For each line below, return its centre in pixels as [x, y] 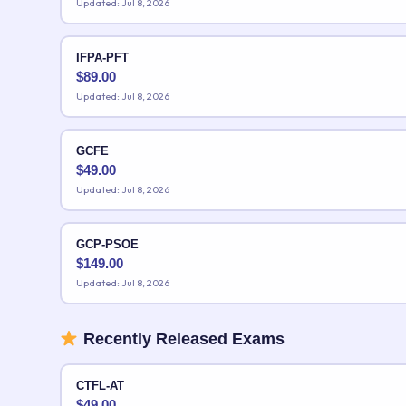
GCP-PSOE [107, 244]
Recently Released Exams [181, 339]
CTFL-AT [100, 385]
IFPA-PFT [102, 57]
